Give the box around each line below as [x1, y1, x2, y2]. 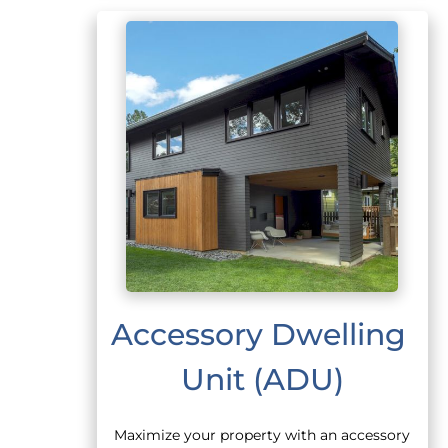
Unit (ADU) [180, 360, 344, 397]
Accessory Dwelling [110, 315, 414, 352]
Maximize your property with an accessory [114, 426, 411, 443]
